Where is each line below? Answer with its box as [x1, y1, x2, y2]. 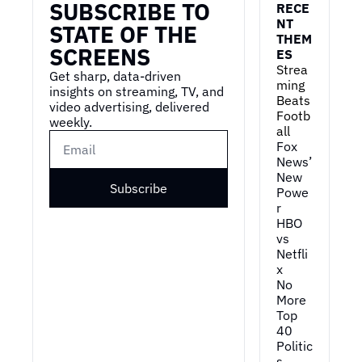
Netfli [276, 246, 308, 262]
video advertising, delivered [49, 99, 209, 115]
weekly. [49, 114, 92, 130]
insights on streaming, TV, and [49, 83, 224, 99]
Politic [276, 338, 313, 354]
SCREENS [49, 42, 150, 72]
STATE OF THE [49, 19, 197, 49]
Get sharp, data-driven [49, 68, 181, 84]
